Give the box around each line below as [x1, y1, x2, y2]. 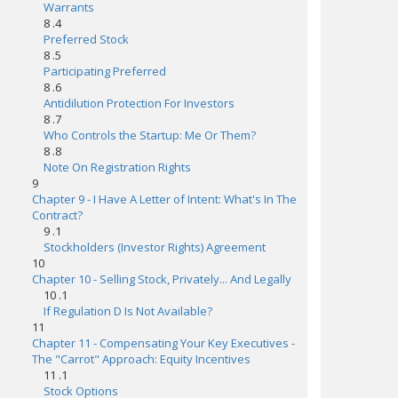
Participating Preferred [44, 63, 166, 79]
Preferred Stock [44, 31, 129, 47]
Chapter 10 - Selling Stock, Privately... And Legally [32, 271, 291, 287]
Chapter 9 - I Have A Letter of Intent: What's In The [32, 191, 297, 207]
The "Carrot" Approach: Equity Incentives [32, 351, 251, 367]
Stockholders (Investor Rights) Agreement [44, 239, 266, 255]
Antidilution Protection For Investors [44, 95, 235, 111]
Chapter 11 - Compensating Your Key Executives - [32, 335, 295, 351]
